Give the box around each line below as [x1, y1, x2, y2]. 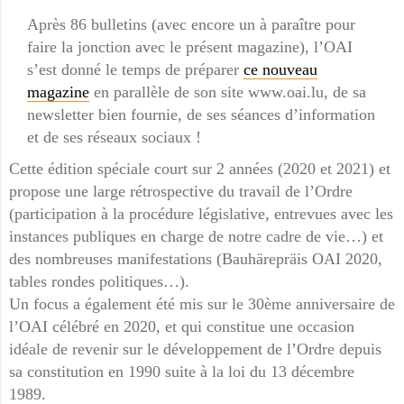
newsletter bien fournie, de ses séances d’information [27, 106, 375, 124]
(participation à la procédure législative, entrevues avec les [9, 205, 393, 223]
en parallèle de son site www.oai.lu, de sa [89, 83, 366, 101]
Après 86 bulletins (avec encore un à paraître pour [27, 15, 355, 33]
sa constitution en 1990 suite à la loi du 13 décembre [9, 363, 354, 381]
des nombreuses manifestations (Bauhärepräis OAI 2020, [9, 250, 382, 268]
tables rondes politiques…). [9, 272, 189, 290]
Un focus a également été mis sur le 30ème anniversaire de [9, 295, 395, 313]
